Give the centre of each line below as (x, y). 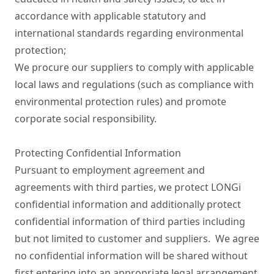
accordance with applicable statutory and (110, 16)
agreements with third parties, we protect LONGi (128, 187)
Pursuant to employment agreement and (110, 170)
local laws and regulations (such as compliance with (134, 84)
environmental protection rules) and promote (120, 102)
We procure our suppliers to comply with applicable (134, 67)
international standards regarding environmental (129, 33)
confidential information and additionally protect (128, 204)
